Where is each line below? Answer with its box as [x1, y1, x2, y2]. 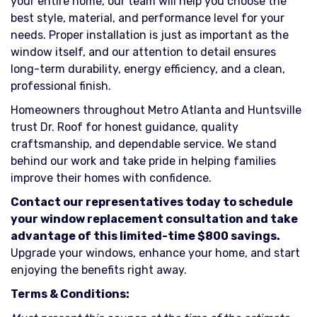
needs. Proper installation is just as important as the [11, 28, 289, 42]
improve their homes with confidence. [11, 171, 212, 185]
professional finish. [11, 79, 111, 93]
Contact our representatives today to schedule [11, 195, 293, 209]
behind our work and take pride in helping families [11, 154, 276, 168]
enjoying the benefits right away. [11, 263, 187, 277]
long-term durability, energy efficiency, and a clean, [11, 62, 285, 76]
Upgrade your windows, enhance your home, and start [11, 246, 300, 260]
